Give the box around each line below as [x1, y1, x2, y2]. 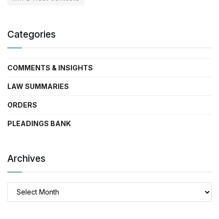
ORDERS [7, 100, 37, 109]
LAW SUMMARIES [7, 82, 69, 90]
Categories [7, 28, 56, 40]
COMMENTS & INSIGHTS [7, 63, 93, 72]
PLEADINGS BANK [7, 119, 71, 128]
